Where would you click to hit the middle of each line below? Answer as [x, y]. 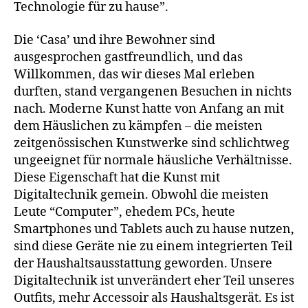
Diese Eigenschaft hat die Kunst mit [117, 177]
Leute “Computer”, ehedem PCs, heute [124, 212]
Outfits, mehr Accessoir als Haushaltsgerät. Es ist [154, 298]
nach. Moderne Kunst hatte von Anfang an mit [149, 109]
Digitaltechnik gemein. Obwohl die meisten [141, 195]
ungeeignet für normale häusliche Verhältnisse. [153, 160]
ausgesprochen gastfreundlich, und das [128, 57]
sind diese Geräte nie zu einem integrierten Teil [153, 246]
